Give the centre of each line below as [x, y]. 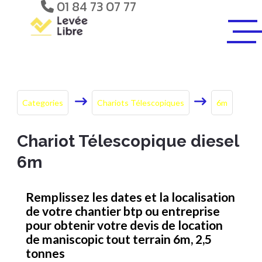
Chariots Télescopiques [141, 103]
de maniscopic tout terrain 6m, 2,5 [119, 239]
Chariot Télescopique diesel [128, 141]
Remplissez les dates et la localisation [130, 197]
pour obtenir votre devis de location [124, 225]
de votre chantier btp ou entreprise [123, 211]
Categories [43, 103]
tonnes [45, 253]
